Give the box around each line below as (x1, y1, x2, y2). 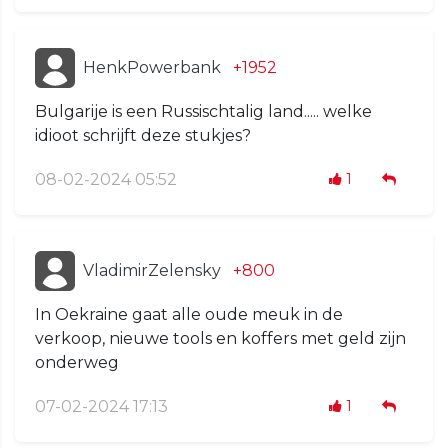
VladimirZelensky (83, 261, 221, 281)
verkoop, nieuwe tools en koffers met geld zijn (35, 329, 406, 349)
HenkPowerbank (83, 58, 221, 78)
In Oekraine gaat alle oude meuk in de (35, 305, 343, 325)
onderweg (35, 353, 119, 373)
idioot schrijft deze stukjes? (35, 126, 251, 146)
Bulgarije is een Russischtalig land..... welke (35, 102, 372, 122)
